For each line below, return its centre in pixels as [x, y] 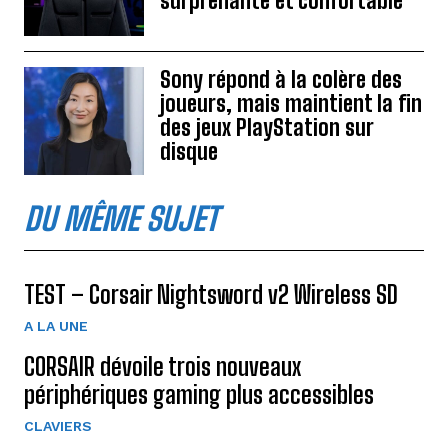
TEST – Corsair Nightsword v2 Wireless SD [211, 294]
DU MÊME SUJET [121, 218]
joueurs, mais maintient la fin [291, 103]
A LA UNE [56, 325]
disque [189, 151]
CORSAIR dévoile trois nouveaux [162, 366]
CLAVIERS [58, 425]
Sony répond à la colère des [281, 79]
